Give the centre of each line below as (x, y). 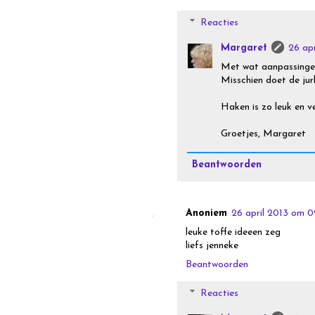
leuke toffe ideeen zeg (233, 232)
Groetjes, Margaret (263, 134)
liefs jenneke (212, 245)
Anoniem (206, 213)
